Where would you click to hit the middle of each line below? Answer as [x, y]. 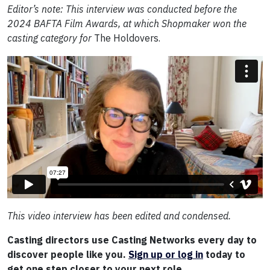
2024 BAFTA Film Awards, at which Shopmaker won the [127, 24]
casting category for [49, 38]
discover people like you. [68, 254]
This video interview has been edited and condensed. [119, 215]
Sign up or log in [166, 254]
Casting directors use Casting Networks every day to [132, 240]
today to [224, 254]
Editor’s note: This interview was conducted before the [122, 9]
